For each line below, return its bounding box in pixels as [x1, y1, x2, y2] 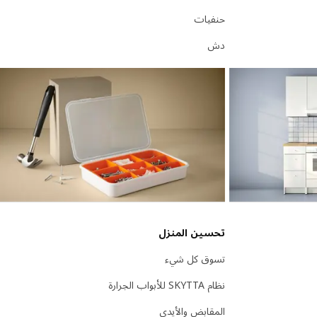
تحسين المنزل [158, 225, 225, 239]
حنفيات [194, 12, 225, 26]
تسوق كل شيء [165, 251, 225, 265]
